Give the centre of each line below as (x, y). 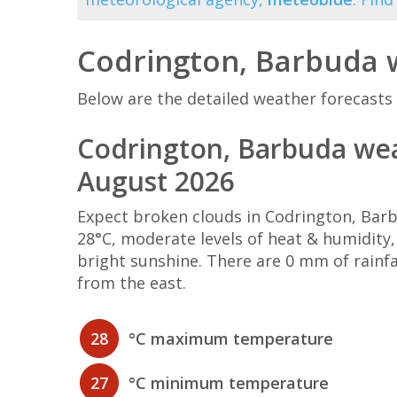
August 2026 (156, 182)
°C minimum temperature (229, 383)
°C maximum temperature (231, 339)
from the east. (132, 283)
